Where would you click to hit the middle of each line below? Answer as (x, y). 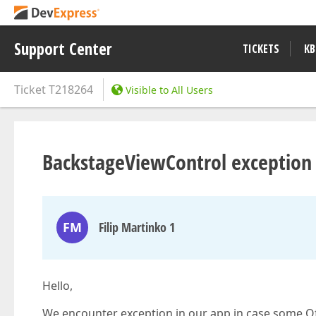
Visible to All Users (169, 90)
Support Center (63, 49)
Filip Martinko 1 (137, 227)
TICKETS (261, 49)
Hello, (57, 286)
